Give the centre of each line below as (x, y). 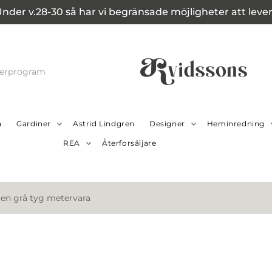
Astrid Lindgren (104, 124)
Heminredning (236, 124)
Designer (167, 124)
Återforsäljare (129, 143)
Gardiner (34, 124)
